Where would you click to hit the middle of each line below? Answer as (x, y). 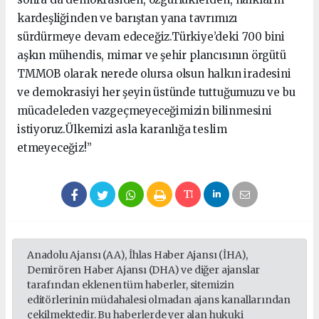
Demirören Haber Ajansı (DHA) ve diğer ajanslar (144, 270)
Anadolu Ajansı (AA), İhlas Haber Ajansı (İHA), (138, 255)
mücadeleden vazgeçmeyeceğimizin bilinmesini (145, 111)
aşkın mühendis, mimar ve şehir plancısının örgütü (152, 56)
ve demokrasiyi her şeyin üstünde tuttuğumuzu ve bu (156, 93)
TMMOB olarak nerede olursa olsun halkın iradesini (154, 74)
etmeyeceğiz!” (54, 148)
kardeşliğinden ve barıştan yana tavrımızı (127, 19)
